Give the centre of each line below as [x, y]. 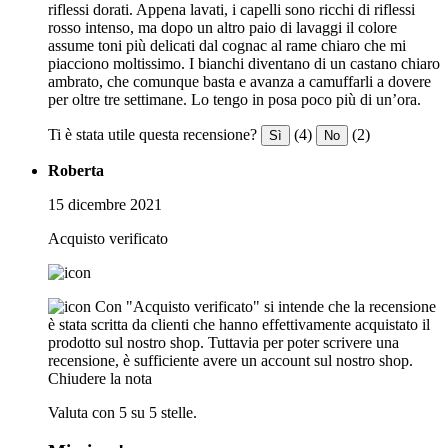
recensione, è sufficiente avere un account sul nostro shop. [230, 360]
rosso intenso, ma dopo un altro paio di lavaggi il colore [222, 27]
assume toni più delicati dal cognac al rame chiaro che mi [227, 45]
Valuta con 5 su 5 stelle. [122, 412]
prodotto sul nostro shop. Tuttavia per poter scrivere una [223, 342]
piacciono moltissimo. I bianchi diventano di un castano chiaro [244, 63]
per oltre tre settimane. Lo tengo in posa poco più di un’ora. [234, 99]
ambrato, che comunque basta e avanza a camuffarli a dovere [239, 81]
